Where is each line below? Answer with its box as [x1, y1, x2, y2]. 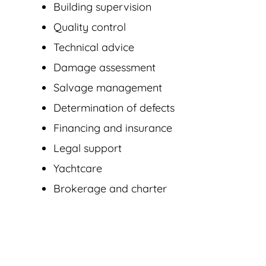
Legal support [53, 141, 122, 156]
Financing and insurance [53, 121, 172, 135]
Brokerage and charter [53, 182, 167, 196]
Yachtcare [53, 161, 102, 176]
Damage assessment [53, 61, 156, 75]
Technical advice [53, 40, 134, 55]
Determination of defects [53, 101, 175, 115]
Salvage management [53, 81, 162, 95]
